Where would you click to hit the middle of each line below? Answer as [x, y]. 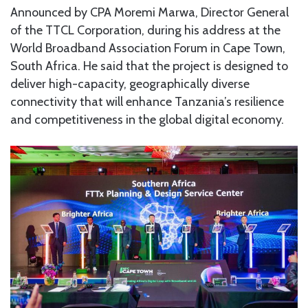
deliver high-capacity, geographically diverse [130, 84]
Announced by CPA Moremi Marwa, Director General [150, 12]
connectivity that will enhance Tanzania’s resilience [147, 101]
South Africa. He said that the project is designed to [149, 66]
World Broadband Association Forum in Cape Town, [148, 48]
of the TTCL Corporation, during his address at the [145, 30]
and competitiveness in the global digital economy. [147, 119]
